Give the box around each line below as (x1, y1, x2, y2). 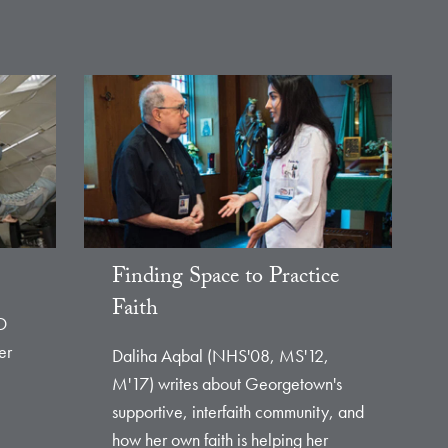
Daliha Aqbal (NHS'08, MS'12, (112, 344, 329, 368)
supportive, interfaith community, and (112, 400, 364, 424)
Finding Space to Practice (112, 260, 339, 298)
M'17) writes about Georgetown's (112, 372, 342, 396)
